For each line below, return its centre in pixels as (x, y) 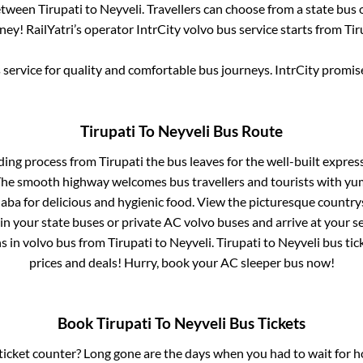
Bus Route (246, 131)
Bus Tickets (266, 324)
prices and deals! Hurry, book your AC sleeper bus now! (181, 262)
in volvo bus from (57, 241)
